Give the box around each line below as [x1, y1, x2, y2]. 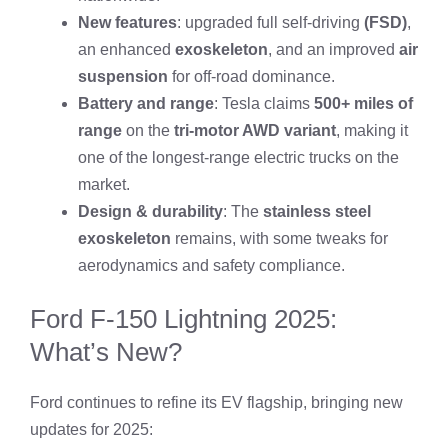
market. [78, 175, 130, 193]
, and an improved [268, 40, 399, 58]
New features [78, 13, 177, 31]
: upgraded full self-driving [177, 13, 360, 31]
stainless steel [263, 202, 371, 220]
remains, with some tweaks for [171, 229, 388, 247]
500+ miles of [314, 94, 413, 112]
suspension [78, 67, 168, 85]
